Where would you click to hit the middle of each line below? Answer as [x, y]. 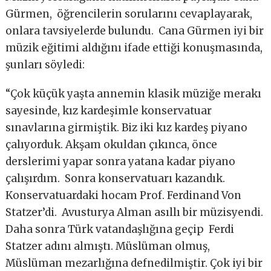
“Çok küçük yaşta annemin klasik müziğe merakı [134, 94]
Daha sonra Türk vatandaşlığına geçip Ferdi [120, 230]
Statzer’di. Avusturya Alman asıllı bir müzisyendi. [135, 213]
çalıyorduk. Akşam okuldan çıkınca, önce [112, 145]
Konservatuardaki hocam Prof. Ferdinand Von [124, 196]
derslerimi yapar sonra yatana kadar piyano [121, 162]
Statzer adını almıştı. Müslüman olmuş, [108, 247]
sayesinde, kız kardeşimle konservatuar [109, 111]
